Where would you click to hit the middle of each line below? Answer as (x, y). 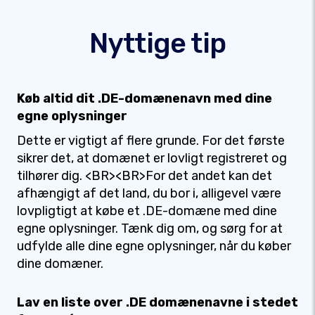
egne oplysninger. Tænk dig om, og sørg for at (150, 229)
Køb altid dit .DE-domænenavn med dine (144, 98)
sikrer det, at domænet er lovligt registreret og (152, 158)
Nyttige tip (157, 43)
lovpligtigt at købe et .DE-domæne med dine (147, 211)
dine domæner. (60, 264)
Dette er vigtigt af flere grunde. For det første (151, 141)
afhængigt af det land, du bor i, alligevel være (149, 193)
